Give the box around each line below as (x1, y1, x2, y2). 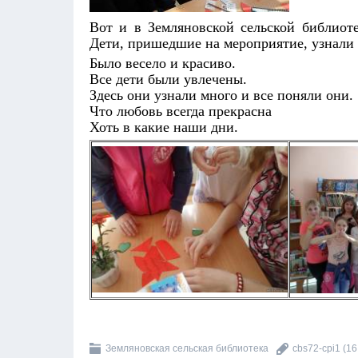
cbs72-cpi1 (292, 343, 340, 354)
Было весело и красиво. (89, 55, 240, 71)
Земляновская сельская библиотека (105, 343, 268, 354)
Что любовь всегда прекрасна (89, 103, 276, 119)
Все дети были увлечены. (89, 71, 251, 87)
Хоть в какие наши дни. (89, 119, 238, 135)
